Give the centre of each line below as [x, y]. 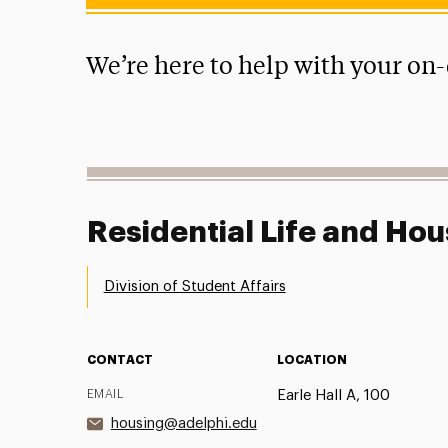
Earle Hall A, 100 [333, 395]
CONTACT [119, 359]
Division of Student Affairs [194, 286]
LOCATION [311, 359]
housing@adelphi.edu [183, 423]
